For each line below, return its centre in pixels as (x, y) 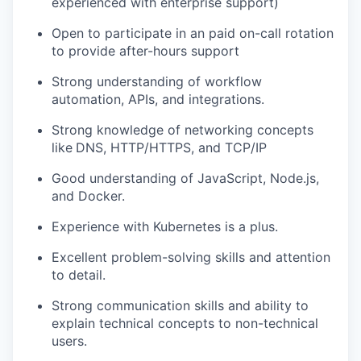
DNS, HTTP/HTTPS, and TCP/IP (171, 147)
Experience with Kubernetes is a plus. (165, 226)
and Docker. (88, 195)
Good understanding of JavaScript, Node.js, (185, 178)
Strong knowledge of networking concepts (183, 129)
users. (69, 340)
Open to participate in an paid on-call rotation (193, 33)
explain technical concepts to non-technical (185, 323)
